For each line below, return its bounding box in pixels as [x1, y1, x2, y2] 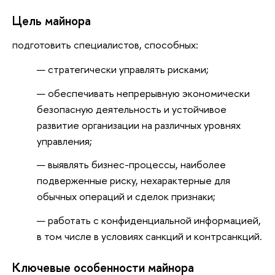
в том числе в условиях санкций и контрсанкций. [37, 229, 262, 244]
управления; [37, 133, 92, 148]
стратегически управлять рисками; [48, 61, 209, 76]
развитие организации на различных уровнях [37, 117, 241, 132]
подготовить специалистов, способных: [12, 37, 198, 52]
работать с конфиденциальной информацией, [48, 213, 261, 228]
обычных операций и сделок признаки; [37, 189, 215, 204]
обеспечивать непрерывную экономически [48, 85, 250, 100]
